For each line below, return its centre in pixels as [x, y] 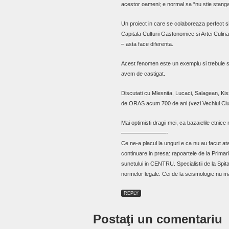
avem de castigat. [143, 74]
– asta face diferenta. [147, 44]
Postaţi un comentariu [158, 219]
